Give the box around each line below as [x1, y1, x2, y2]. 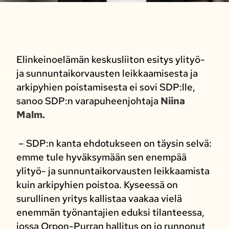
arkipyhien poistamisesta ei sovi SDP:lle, [16, 81, 195, 94]
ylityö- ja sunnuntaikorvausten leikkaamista [16, 164, 210, 177]
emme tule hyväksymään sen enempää [16, 150, 187, 164]
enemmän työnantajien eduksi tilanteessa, [16, 205, 204, 219]
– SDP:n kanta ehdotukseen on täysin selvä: [16, 136, 212, 150]
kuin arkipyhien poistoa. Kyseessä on [16, 178, 178, 191]
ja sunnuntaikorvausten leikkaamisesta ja [16, 67, 198, 80]
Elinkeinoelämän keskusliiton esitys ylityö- [16, 53, 205, 66]
